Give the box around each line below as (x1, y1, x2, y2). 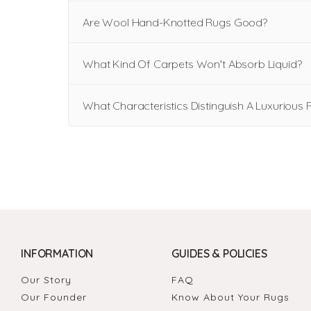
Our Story (21, 273, 72, 286)
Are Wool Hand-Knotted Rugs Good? (83, 15, 267, 29)
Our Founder (21, 290, 87, 303)
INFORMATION (21, 246, 94, 260)
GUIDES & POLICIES (171, 246, 267, 260)
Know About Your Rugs (171, 290, 290, 303)
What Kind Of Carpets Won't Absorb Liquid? (83, 56, 302, 71)
